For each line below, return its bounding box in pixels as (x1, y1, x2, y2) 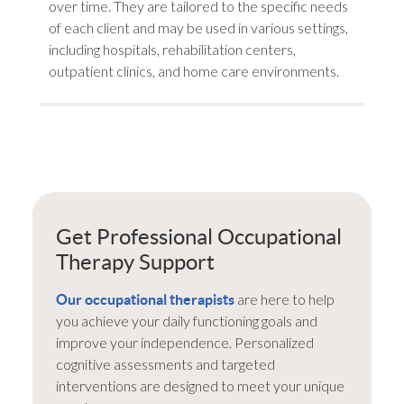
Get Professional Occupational (56, 224, 343, 249)
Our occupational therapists (56, 290, 235, 308)
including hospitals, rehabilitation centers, (48, 40, 296, 58)
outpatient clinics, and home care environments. (48, 61, 339, 79)
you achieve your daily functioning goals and (56, 311, 318, 329)
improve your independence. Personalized (56, 333, 315, 351)
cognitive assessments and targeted (56, 354, 276, 372)
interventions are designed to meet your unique (56, 376, 345, 394)
